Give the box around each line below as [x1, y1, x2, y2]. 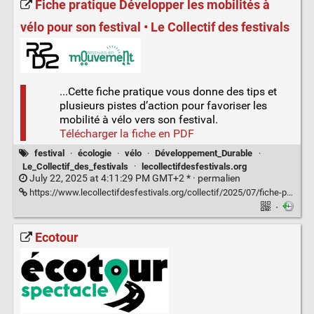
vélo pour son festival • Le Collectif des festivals [20, 19, 289, 35]
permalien [197, 172, 240, 184]
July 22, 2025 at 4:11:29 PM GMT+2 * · [27, 172, 198, 184]
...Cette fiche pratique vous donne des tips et [59, 84, 277, 98]
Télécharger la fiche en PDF [59, 126, 194, 140]
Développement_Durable [155, 148, 253, 159]
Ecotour [34, 230, 78, 246]
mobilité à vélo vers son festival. [59, 112, 218, 126]
